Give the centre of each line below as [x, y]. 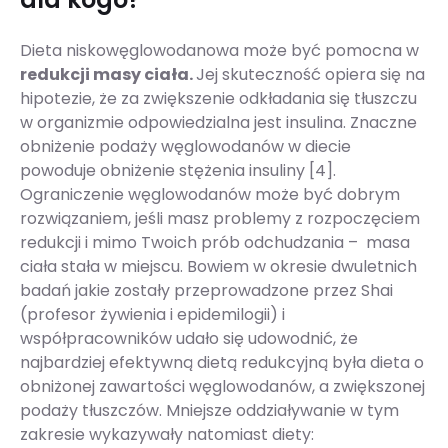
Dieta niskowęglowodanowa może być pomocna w [219, 51]
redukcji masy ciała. [108, 75]
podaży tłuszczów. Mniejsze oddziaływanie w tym [209, 411]
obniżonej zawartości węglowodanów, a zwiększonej [222, 387]
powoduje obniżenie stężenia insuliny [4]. [178, 171]
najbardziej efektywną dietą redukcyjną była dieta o [222, 363]
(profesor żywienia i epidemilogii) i [152, 315]
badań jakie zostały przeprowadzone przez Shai [206, 291]
